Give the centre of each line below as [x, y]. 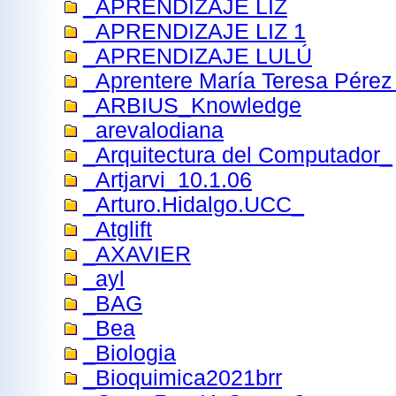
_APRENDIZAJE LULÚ [198, 56]
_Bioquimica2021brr [183, 378]
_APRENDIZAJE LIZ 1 [194, 31]
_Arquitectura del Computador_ [238, 155]
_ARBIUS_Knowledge [192, 106]
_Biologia [129, 353]
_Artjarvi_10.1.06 [168, 180]
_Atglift [118, 229]
